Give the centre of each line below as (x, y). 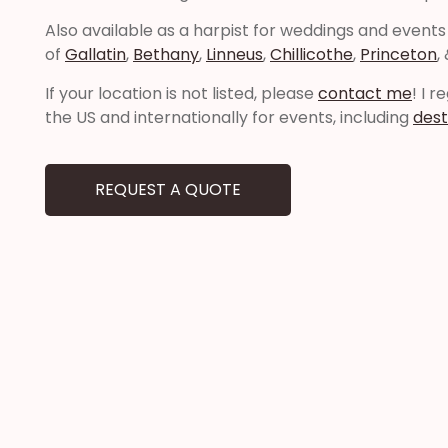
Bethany (166, 55)
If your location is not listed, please (181, 93)
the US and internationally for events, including (229, 117)
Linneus (234, 55)
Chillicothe (311, 55)
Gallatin (95, 55)
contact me (365, 93)
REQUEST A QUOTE (168, 190)
